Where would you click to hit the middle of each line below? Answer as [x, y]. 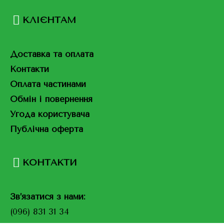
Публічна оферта [46, 129]
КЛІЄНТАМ [49, 20]
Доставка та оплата [52, 54]
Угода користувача [50, 114]
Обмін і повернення [51, 99]
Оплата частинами [48, 84]
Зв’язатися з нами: [48, 196]
